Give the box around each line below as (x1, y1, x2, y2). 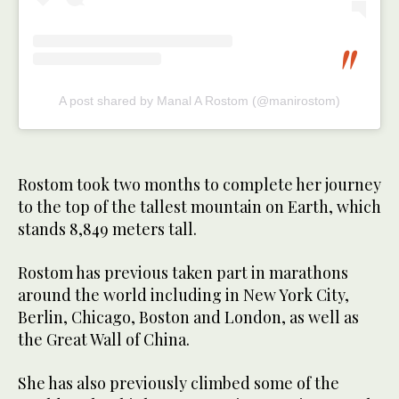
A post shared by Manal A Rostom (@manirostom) (59, 94, 340, 109)
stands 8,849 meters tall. (18, 218, 197, 240)
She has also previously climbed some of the (18, 372, 339, 395)
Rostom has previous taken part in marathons (18, 262, 348, 284)
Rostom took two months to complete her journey (18, 174, 381, 196)
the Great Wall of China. (18, 329, 190, 351)
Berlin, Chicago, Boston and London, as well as (18, 306, 359, 329)
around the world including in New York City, (18, 284, 349, 306)
